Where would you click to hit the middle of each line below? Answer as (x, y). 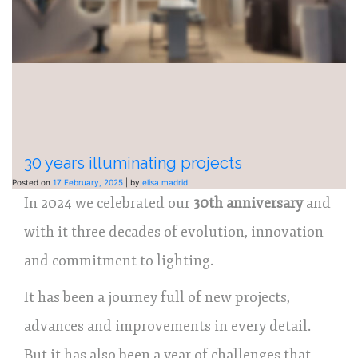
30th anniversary (248, 203)
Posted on (32, 183)
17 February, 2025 (88, 183)
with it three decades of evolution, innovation (174, 232)
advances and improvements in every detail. (167, 326)
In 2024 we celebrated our (109, 203)
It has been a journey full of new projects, (157, 298)
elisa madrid (165, 183)
